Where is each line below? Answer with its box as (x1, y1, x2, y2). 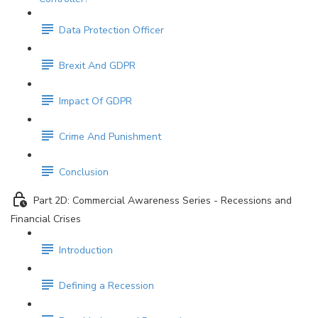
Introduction (59, 243, 113, 258)
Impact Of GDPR (59, 94, 132, 109)
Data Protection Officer (59, 23, 164, 38)
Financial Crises (11, 212, 81, 226)
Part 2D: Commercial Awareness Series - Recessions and (33, 194, 292, 208)
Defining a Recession (59, 279, 154, 293)
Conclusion (59, 165, 109, 180)
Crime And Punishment (59, 130, 161, 144)
